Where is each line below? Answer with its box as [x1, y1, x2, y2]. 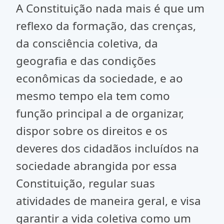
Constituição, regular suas [16, 175, 155, 191]
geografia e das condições [16, 53, 156, 68]
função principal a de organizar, [16, 105, 184, 121]
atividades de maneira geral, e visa [16, 193, 201, 208]
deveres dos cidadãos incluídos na [16, 140, 199, 156]
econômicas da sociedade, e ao [16, 70, 183, 86]
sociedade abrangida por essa [16, 158, 177, 173]
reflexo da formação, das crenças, [16, 18, 196, 33]
